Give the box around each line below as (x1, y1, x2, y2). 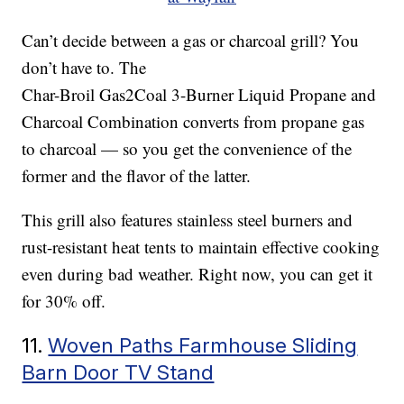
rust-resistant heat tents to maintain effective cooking (22, 235, 381, 259)
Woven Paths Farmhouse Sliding (48, 333, 358, 358)
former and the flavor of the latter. (22, 164, 252, 188)
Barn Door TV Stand (22, 360, 215, 385)
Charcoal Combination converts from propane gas (22, 110, 365, 133)
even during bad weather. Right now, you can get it (22, 262, 373, 286)
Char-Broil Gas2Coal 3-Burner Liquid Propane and (22, 83, 377, 106)
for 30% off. (22, 289, 106, 313)
